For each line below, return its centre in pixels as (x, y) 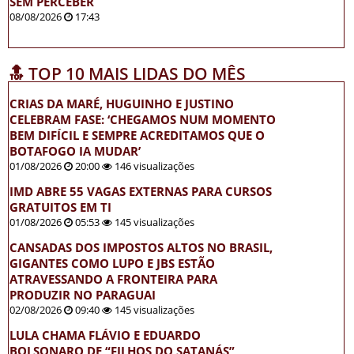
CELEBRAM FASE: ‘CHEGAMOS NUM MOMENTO (143, 120)
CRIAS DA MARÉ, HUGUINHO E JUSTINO (122, 104)
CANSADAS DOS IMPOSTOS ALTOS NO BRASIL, (141, 248)
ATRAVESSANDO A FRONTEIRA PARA (113, 279)
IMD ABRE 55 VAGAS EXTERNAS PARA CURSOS (141, 192)
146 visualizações (153, 166)
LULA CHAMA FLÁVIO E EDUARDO (105, 335)
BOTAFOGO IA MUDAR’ (75, 151)
